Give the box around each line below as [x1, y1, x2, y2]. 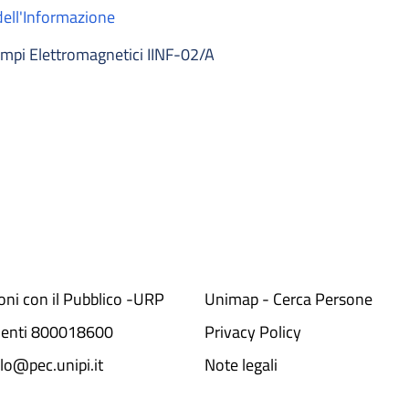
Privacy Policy [204, 319, 301, 344]
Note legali [204, 351, 278, 377]
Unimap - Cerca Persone [204, 286, 372, 311]
